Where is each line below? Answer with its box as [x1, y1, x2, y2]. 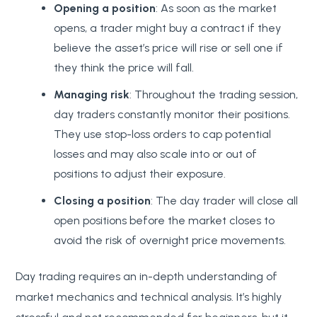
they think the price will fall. [54, 60, 195, 74]
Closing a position [54, 193, 151, 207]
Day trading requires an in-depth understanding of [16, 269, 278, 283]
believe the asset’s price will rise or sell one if [54, 40, 284, 54]
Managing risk [54, 87, 130, 101]
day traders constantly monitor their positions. [54, 107, 291, 121]
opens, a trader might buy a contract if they [54, 21, 282, 35]
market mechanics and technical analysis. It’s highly [16, 289, 282, 304]
